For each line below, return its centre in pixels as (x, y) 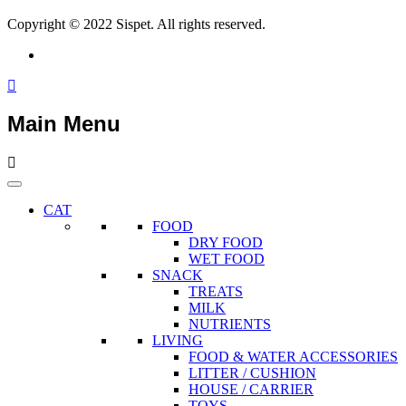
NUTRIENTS (230, 324)
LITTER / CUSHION (252, 373)
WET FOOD (227, 259)
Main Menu (64, 124)
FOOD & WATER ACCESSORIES (293, 357)
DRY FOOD (226, 243)
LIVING (178, 341)
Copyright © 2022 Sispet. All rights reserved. (136, 24)
